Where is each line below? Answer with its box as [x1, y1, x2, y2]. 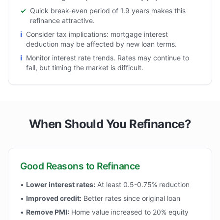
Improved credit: [26, 194, 82, 202]
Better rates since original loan [82, 194, 180, 202]
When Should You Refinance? [28, 117, 192, 131]
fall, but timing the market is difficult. [26, 63, 143, 72]
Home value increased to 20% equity [69, 208, 189, 216]
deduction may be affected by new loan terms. [26, 40, 177, 48]
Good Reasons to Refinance [20, 160, 140, 172]
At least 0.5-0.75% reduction [95, 180, 190, 189]
